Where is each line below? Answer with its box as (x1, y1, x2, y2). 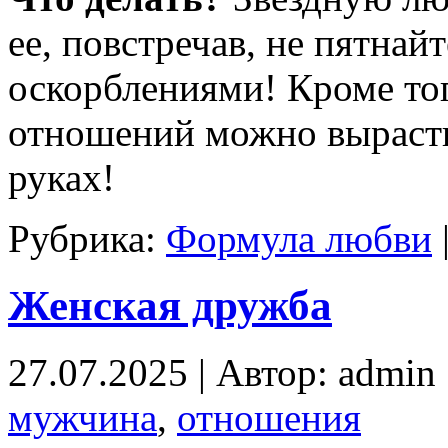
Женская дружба (8, 282, 332, 330)
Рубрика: (8, 217, 166, 261)
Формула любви (166, 217, 432, 261)
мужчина (8, 396, 157, 440)
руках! (8, 156, 115, 200)
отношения (177, 396, 361, 440)
